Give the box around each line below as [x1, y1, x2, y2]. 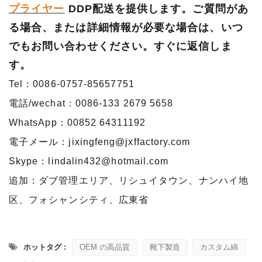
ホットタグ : [21, 242, 68, 251]
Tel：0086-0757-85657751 [9, 78, 135, 89]
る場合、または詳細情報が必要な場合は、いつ [9, 21, 243, 33]
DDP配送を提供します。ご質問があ [68, 2, 249, 15]
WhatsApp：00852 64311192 [9, 117, 146, 127]
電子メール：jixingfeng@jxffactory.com [9, 136, 191, 147]
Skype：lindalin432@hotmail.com [9, 156, 169, 166]
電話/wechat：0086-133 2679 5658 [9, 98, 174, 108]
